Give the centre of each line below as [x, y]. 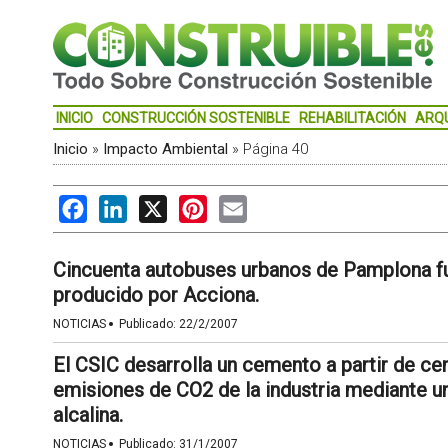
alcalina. [87, 415]
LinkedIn [156, 204]
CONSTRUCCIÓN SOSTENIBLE [195, 118]
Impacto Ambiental [165, 149]
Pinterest [239, 204]
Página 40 [275, 149]
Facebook [121, 204]
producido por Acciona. [155, 295]
